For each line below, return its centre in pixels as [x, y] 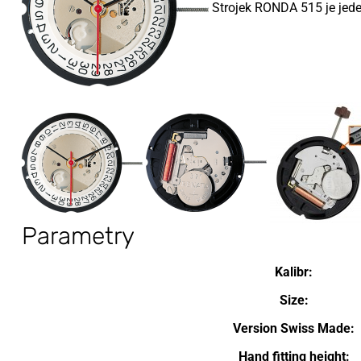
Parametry [78, 236]
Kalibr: [294, 272]
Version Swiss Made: [294, 328]
